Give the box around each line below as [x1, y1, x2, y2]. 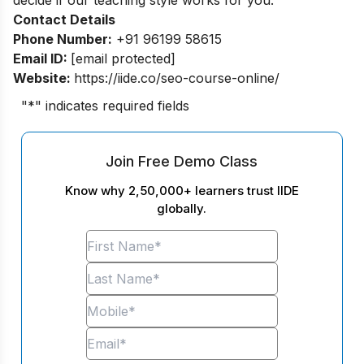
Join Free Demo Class [106, 152, 258, 170]
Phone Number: [13, 30, 112, 47]
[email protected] [71, 50, 175, 67]
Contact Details [13, 11, 115, 28]
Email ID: [13, 50, 71, 67]
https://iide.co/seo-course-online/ [74, 69, 279, 86]
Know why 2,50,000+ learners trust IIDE [64, 182, 299, 198]
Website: [13, 69, 74, 86]
